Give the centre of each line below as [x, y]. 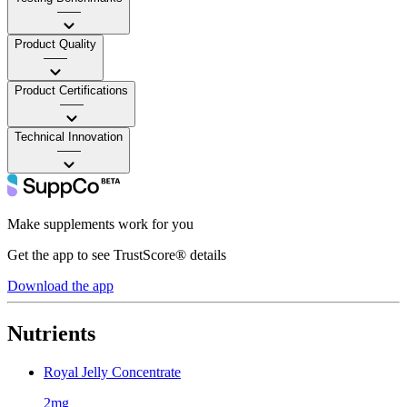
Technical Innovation [69, 136]
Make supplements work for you [100, 223]
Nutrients [51, 333]
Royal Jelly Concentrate [112, 372]
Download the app [60, 285]
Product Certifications [71, 90]
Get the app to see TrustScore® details [117, 254]
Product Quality [55, 44]
